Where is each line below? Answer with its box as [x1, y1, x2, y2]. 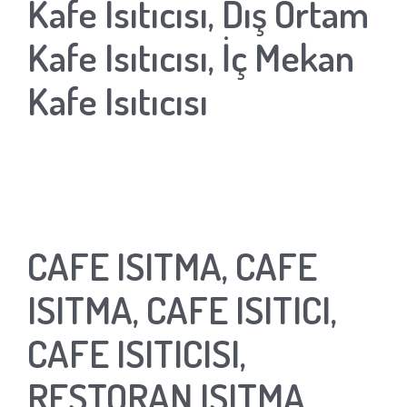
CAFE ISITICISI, [27, 328, 246, 377]
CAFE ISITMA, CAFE [27, 241, 317, 290]
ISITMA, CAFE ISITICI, [27, 284, 337, 333]
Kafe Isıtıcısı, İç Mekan [27, 32, 354, 81]
